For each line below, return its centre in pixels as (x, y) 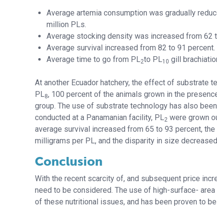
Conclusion (69, 162)
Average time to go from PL (93, 60)
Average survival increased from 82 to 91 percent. (131, 48)
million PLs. (66, 25)
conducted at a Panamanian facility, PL (100, 118)
